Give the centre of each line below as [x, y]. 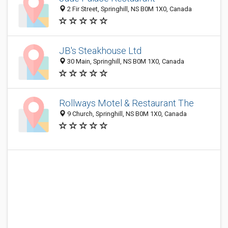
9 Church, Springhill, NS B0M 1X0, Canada [126, 114]
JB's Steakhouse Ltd [100, 51]
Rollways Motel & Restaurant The [126, 103]
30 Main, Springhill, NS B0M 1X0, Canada [125, 62]
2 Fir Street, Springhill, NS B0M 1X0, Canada [129, 9]
